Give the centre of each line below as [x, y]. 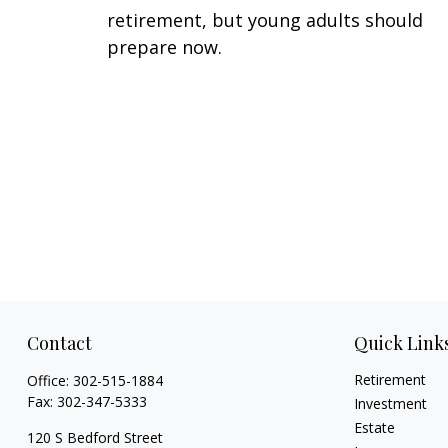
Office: [49, 380]
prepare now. [164, 46]
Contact [59, 343]
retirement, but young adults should [265, 19]
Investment [391, 403]
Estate [375, 427]
